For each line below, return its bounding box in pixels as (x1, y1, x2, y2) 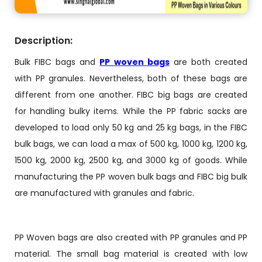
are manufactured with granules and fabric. (15, 187, 194, 199)
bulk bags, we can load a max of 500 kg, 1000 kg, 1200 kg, (15, 138, 247, 150)
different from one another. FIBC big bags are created (15, 89, 247, 101)
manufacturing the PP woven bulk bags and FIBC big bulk (15, 171, 247, 182)
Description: (15, 34, 73, 47)
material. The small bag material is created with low (15, 248, 247, 260)
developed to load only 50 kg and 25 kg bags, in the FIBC (15, 122, 247, 133)
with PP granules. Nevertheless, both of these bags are (15, 73, 247, 84)
